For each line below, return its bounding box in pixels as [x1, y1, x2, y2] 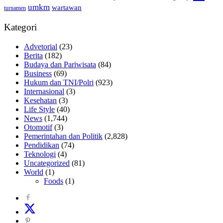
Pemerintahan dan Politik [24, 131, 103, 140]
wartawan [52, 3, 82, 12]
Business [24, 69, 52, 78]
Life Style [24, 105, 55, 113]
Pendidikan [24, 140, 59, 149]
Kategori [4, 22, 37, 33]
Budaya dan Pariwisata [24, 60, 96, 69]
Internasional [24, 87, 64, 96]
